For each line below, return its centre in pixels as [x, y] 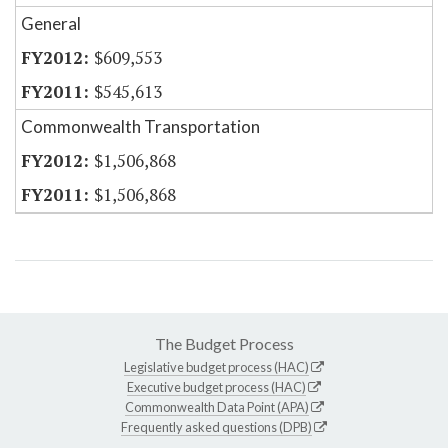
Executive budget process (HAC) [216, 387]
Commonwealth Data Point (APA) [216, 407]
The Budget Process [224, 344]
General [51, 24]
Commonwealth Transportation [140, 127]
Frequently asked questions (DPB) [216, 427]
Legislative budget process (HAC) [216, 367]
